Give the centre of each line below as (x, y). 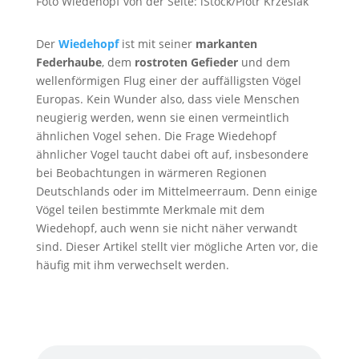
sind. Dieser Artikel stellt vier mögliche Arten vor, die (177, 247)
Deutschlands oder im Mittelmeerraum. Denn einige (176, 192)
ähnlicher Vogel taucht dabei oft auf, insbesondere (172, 155)
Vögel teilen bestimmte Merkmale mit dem (150, 210)
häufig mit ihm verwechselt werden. (132, 265)
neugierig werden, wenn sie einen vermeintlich (162, 118)
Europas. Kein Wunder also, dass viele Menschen (167, 99)
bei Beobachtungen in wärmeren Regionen (151, 173)
